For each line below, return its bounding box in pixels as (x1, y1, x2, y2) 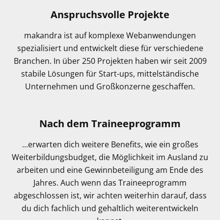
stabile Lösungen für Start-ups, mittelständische (21, 68, 199, 80)
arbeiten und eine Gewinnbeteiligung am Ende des (17, 165, 203, 176)
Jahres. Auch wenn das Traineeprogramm (33, 177, 187, 189)
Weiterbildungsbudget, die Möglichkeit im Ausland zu (12, 152, 208, 163)
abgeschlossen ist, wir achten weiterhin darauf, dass (13, 190, 207, 201)
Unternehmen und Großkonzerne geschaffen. (25, 81, 195, 92)
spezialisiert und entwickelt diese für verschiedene (17, 43, 203, 54)
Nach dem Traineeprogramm (39, 117, 181, 131)
